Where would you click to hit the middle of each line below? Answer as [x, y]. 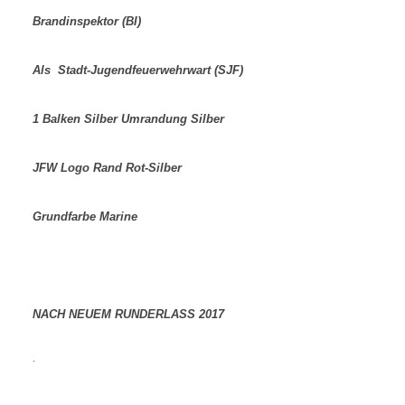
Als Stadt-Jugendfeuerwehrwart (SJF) [138, 70]
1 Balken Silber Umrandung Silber [128, 118]
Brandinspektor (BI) [89, 21]
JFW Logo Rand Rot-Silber [107, 167]
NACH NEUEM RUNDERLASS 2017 [128, 314]
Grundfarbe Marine [85, 216]
